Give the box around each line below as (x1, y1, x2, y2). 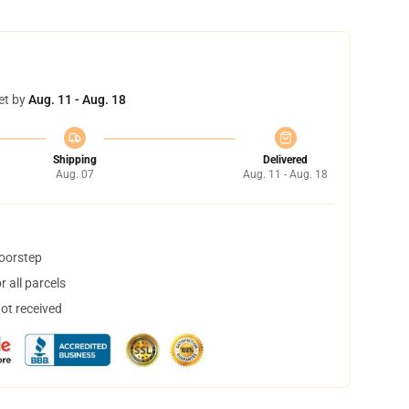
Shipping (52, 153, 97, 166)
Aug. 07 (55, 168, 94, 181)
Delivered (263, 153, 308, 166)
